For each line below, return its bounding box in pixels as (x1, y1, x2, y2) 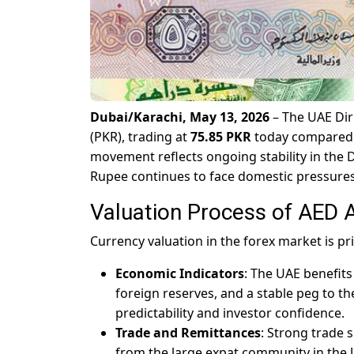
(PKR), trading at (90, 128, 190, 146)
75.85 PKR (190, 128, 251, 146)
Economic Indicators (115, 265, 244, 283)
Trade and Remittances (115, 324, 261, 342)
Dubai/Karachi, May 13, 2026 (90, 108, 269, 126)
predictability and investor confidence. (115, 304, 345, 322)
